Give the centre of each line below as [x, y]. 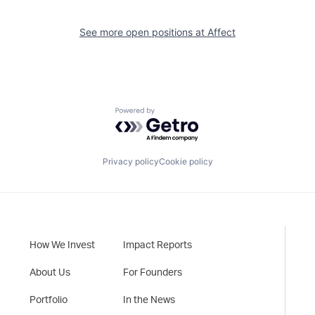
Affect [221, 32]
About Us [50, 273]
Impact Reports [158, 245]
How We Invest [63, 245]
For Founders [153, 273]
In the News [149, 300]
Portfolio [49, 300]
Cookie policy [186, 161]
